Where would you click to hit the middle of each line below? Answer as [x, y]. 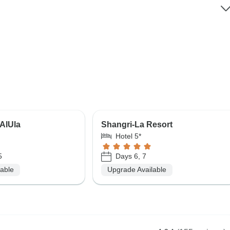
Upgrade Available [137, 170]
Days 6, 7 [131, 156]
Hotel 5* [128, 136]
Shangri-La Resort [137, 124]
